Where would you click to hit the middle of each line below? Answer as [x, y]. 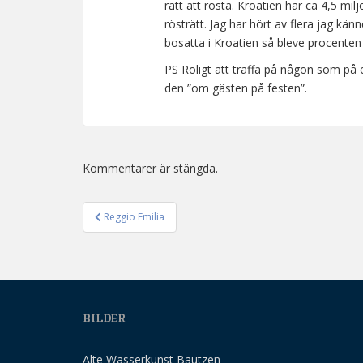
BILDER [104, 318]
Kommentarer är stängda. [150, 168]
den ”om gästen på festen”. [236, 88]
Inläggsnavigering [174, 228]
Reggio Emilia [134, 217]
